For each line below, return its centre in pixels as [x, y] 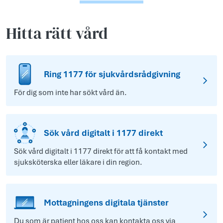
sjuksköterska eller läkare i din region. [78, 162]
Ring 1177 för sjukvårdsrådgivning [112, 74]
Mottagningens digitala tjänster [106, 203]
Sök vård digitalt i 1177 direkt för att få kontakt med [101, 151]
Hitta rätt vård [57, 33]
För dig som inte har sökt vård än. [70, 93]
